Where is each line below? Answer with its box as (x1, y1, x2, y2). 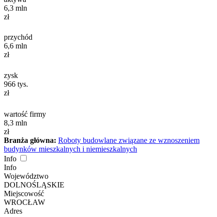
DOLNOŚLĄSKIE (4, 181, 64, 189)
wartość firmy (4, 110, 46, 119)
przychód (4, 33, 32, 42)
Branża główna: (4, 136, 56, 145)
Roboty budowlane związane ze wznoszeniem (58, 136, 200, 145)
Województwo (4, 172, 48, 181)
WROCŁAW (4, 198, 45, 207)
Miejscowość (4, 189, 44, 198)
